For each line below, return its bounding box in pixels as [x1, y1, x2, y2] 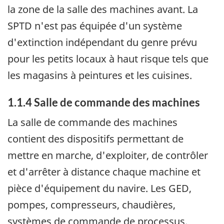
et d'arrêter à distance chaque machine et [7, 165, 200, 179]
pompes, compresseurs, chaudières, [7, 198, 175, 212]
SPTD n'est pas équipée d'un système [7, 18, 182, 32]
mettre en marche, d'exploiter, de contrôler [7, 148, 208, 162]
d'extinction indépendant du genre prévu [7, 35, 197, 49]
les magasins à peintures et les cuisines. [7, 68, 192, 82]
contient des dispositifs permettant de [7, 132, 183, 146]
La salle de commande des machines [7, 115, 177, 129]
